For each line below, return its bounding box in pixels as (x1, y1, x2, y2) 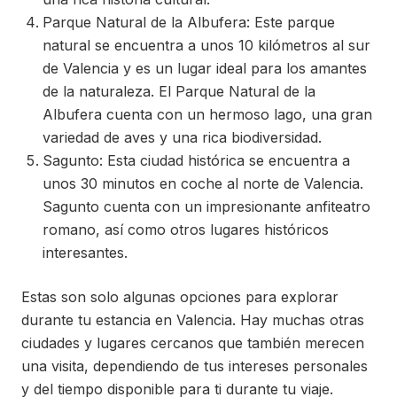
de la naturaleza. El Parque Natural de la (43, 82, 315, 101)
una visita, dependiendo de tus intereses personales (21, 357, 368, 376)
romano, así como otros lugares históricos (43, 221, 329, 239)
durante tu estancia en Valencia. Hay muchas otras (21, 311, 364, 330)
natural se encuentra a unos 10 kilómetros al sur (43, 36, 370, 55)
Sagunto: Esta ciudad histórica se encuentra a (43, 152, 350, 170)
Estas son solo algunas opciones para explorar (21, 288, 339, 307)
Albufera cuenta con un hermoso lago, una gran (43, 105, 372, 124)
